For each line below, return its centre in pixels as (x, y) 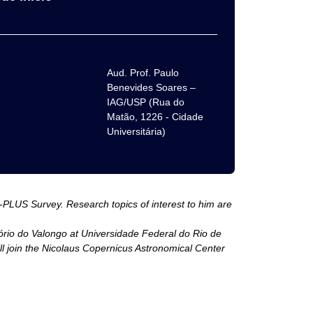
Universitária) (136, 131)
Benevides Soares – (151, 87)
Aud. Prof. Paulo (143, 73)
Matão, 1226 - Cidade (155, 117)
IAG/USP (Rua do (145, 102)
